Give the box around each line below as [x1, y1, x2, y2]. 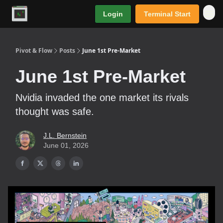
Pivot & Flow [15, 46, 52, 55]
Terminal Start [144, 10, 191, 18]
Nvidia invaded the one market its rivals [15, 92, 189, 103]
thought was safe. [15, 106, 94, 117]
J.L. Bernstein [43, 131, 87, 139]
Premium [40, 10, 64, 17]
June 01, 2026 [43, 141, 89, 149]
